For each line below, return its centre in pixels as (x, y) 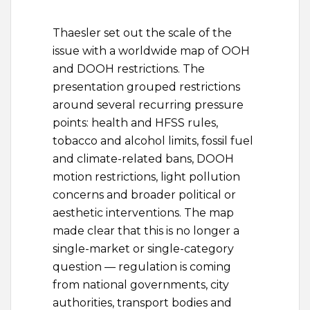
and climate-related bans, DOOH (143, 159)
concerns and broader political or (144, 195)
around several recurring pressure (148, 105)
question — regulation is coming (142, 267)
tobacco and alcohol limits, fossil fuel (153, 141)
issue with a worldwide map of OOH (151, 51)
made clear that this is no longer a (146, 231)
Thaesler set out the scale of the (142, 33)
